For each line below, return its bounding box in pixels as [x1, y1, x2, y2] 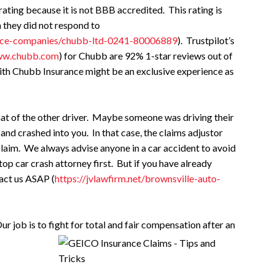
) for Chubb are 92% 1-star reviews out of [59, 50, 233, 61]
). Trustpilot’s [177, 34, 234, 46]
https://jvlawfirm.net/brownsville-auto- [55, 172, 220, 184]
